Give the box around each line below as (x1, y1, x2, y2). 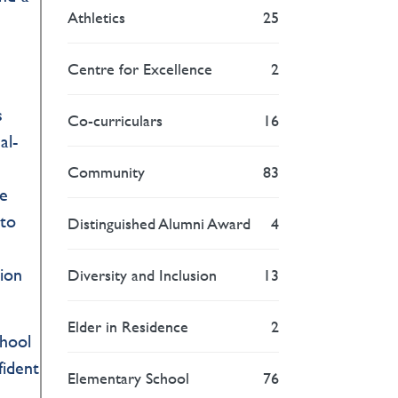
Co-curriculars (68, 107, 163, 132)
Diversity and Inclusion (68, 262, 218, 287)
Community (68, 159, 146, 184)
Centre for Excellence (68, 56, 213, 81)
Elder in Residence (68, 314, 189, 338)
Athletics (68, 4, 126, 29)
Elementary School (68, 365, 190, 390)
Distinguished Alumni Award (68, 211, 251, 235)
